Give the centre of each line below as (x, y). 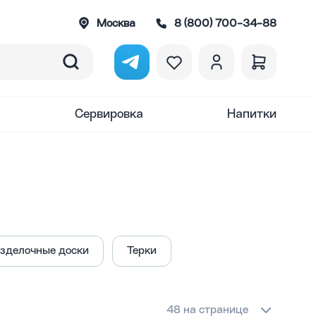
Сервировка (109, 114)
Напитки (251, 114)
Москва (116, 24)
